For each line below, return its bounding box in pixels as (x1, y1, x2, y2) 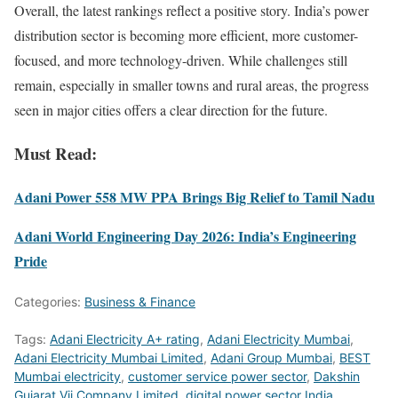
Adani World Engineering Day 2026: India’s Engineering (14, 225, 356, 246)
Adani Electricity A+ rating (50, 330, 200, 346)
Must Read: (14, 140, 97, 165)
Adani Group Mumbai (211, 349, 332, 365)
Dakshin (314, 368, 360, 384)
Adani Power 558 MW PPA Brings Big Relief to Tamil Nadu (14, 186, 375, 207)
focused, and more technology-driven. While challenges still (14, 51, 347, 70)
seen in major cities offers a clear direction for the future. (14, 100, 328, 120)
